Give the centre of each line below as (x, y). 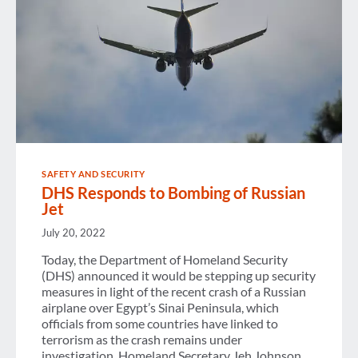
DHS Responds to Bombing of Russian (173, 192)
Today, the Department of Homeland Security (165, 260)
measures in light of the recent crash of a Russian (174, 292)
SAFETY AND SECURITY (93, 174)
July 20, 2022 (74, 233)
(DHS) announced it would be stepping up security (179, 276)
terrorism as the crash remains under (142, 340)
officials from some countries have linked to (160, 324)
